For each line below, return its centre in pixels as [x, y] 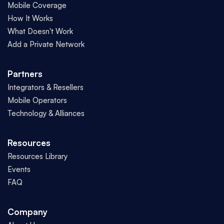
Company [27, 212]
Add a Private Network [46, 44]
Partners [25, 74]
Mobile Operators [37, 100]
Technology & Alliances [46, 113]
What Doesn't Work [40, 31]
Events [19, 169]
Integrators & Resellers [45, 87]
